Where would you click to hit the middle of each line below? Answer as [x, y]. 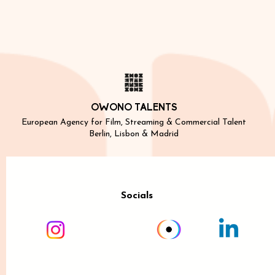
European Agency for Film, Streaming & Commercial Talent [134, 122]
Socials [137, 196]
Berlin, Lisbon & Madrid [134, 134]
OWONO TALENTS [134, 108]
